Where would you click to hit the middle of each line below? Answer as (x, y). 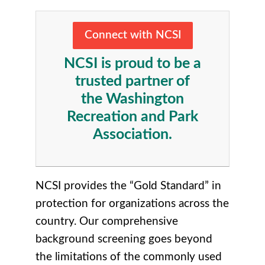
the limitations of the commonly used (129, 257)
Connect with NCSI (132, 35)
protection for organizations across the (132, 204)
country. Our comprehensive (107, 222)
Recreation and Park (132, 117)
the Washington (132, 99)
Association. (132, 135)
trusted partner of (132, 82)
